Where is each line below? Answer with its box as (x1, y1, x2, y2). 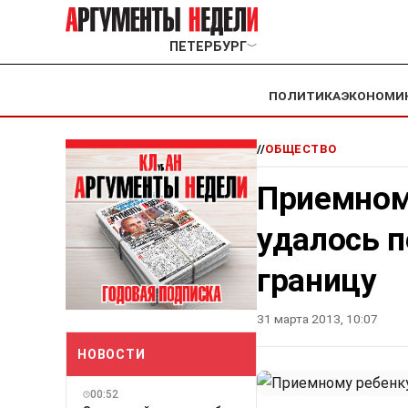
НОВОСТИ (77, 346, 146, 362)
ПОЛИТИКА (269, 88, 341, 104)
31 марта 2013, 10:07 (257, 311, 378, 327)
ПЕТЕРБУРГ (168, 39, 247, 56)
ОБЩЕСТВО (265, 142, 337, 157)
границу (257, 261, 377, 301)
